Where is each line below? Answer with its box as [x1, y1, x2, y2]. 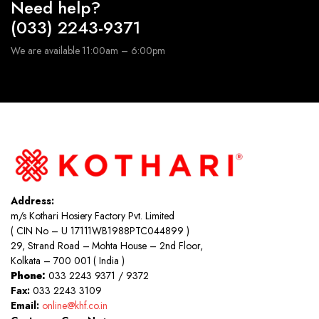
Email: [11, 298, 42, 313]
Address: [11, 193, 54, 208]
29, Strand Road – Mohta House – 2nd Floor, [11, 238, 203, 253]
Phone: [11, 268, 48, 283]
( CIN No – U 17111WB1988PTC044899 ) [11, 223, 189, 238]
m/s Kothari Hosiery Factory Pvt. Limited [11, 208, 174, 223]
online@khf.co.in [41, 298, 108, 313]
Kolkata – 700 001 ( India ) [11, 253, 125, 268]
